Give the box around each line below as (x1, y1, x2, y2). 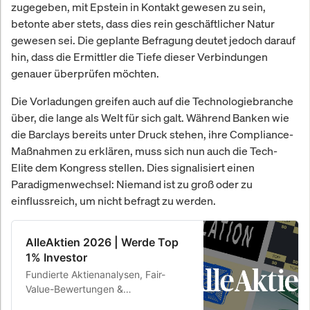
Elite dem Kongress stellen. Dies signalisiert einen (11, 159, 255, 175)
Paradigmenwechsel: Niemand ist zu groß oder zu (11, 176, 253, 192)
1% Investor (26, 250, 87, 264)
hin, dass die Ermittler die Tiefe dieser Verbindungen (11, 48, 268, 64)
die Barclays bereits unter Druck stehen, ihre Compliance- (11, 126, 293, 142)
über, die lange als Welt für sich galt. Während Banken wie (11, 109, 289, 125)
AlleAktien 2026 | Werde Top (26, 235, 179, 249)
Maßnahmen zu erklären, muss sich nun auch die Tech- (11, 143, 277, 158)
